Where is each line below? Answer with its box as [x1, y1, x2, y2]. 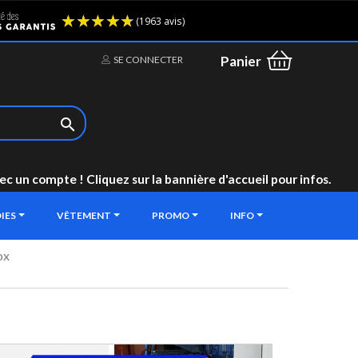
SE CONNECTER [113, 54, 183, 66]
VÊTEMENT [57, 209, 113, 221]
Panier [221, 53, 261, 70]
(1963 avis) [286, 16, 345, 32]
